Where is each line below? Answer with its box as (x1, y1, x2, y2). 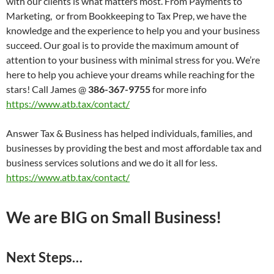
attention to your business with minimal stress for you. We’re (6, 53, 260, 65)
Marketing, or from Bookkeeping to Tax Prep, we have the (6, 9, 246, 21)
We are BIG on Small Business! (6, 207, 221, 227)
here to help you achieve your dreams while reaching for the (6, 68, 254, 80)
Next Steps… (6, 248, 83, 265)
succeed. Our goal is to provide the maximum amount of (6, 39, 239, 51)
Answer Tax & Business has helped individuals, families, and (6, 127, 253, 139)
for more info (150, 83, 207, 95)
